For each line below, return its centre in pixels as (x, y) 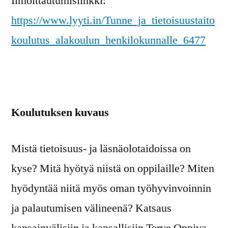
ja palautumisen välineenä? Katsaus (91, 208)
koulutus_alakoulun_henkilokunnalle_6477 (108, 40)
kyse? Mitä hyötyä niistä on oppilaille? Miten (113, 169)
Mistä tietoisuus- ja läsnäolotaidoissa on (101, 149)
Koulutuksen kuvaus (60, 113)
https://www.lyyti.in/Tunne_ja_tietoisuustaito (113, 21)
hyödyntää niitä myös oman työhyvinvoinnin (111, 189)
